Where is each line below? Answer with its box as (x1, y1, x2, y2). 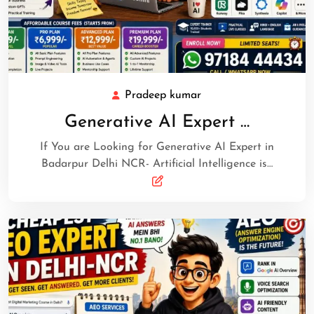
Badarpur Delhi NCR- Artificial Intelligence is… (41, 158, 273, 170)
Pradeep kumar (124, 89, 201, 101)
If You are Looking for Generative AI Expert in (40, 141, 274, 153)
